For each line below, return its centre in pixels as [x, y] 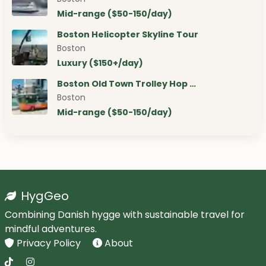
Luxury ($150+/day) [100, 63]
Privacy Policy [50, 243]
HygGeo [45, 196]
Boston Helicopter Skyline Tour [128, 35]
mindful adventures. [51, 229]
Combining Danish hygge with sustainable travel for [125, 215]
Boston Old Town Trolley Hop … [126, 84]
